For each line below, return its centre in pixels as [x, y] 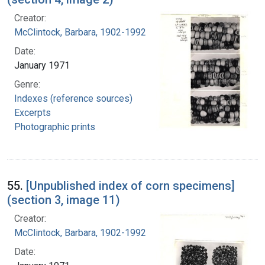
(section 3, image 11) [64, 200]
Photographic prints [55, 127]
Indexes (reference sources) [73, 99]
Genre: [27, 85]
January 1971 [42, 66]
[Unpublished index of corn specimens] [130, 186]
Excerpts [33, 113]
